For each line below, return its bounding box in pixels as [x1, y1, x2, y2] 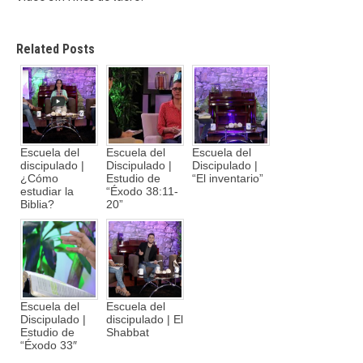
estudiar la [20, 185, 74, 199]
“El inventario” [192, 172, 263, 186]
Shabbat [106, 326, 149, 340]
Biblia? [20, 198, 54, 211]
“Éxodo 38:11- [106, 185, 178, 199]
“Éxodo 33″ [20, 339, 77, 352]
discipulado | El [106, 313, 183, 327]
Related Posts [16, 41, 95, 58]
